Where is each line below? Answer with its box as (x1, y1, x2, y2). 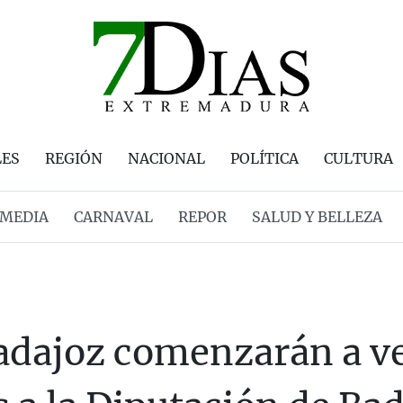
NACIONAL (128, 149, 205, 167)
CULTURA (324, 149, 393, 167)
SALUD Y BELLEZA (251, 208, 382, 226)
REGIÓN (45, 149, 103, 167)
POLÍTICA (230, 149, 299, 167)
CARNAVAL (73, 208, 153, 226)
